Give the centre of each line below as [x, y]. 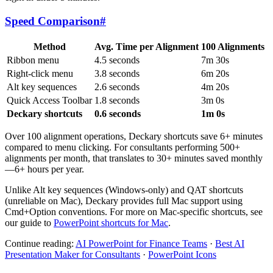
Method [49, 46]
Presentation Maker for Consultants [73, 254]
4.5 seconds [117, 60]
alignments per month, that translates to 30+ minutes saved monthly [134, 158]
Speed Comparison [52, 21]
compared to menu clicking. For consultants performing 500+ [122, 147]
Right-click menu [40, 73]
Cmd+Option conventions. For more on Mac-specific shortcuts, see [134, 211]
